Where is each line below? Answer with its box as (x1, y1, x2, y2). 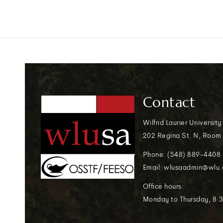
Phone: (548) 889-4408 (142, 149, 221, 159)
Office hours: (142, 181, 184, 191)
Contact (142, 94, 196, 111)
